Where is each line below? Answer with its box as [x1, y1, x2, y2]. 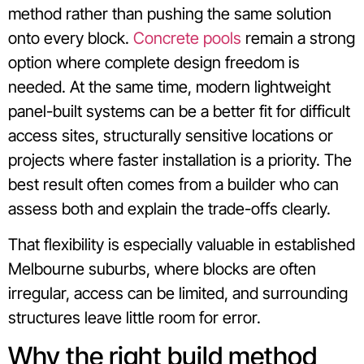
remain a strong [241, 28, 355, 48]
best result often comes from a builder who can [8, 174, 339, 194]
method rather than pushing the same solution [8, 3, 331, 24]
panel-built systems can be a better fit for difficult [8, 101, 350, 121]
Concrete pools [133, 28, 241, 48]
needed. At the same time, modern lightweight [8, 76, 331, 97]
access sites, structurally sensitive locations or [8, 125, 333, 145]
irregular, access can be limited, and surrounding [8, 284, 348, 304]
